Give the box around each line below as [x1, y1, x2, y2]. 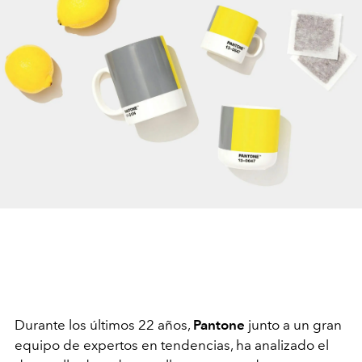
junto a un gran [245, 316, 342, 333]
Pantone [193, 316, 245, 333]
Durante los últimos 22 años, [15, 316, 193, 333]
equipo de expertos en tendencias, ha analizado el [15, 336, 329, 353]
